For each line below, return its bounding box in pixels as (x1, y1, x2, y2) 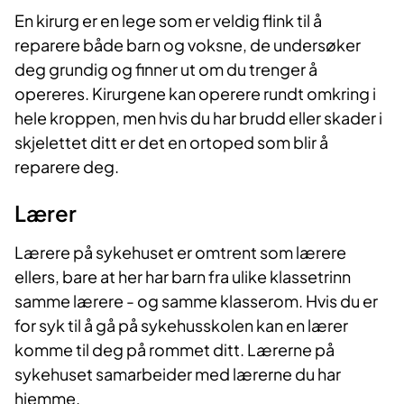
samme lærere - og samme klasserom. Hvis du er (14, 290, 378, 312)
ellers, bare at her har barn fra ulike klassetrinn (14, 266, 351, 288)
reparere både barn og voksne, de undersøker (14, 34, 361, 56)
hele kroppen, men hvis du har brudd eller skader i (14, 107, 382, 129)
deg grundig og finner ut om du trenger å (14, 59, 317, 80)
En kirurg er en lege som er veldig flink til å (14, 10, 322, 32)
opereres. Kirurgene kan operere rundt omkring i (14, 83, 376, 105)
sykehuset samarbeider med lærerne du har (14, 363, 341, 385)
